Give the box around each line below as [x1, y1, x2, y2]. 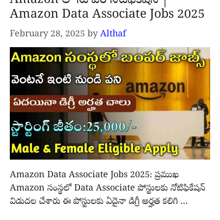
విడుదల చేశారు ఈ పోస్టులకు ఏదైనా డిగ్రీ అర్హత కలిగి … [10, 196, 188, 209]
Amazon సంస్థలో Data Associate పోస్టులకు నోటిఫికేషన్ [10, 183, 205, 195]
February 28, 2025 [10, 28, 85, 41]
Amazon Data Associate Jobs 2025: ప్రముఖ [10, 169, 179, 182]
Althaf [100, 28, 126, 41]
